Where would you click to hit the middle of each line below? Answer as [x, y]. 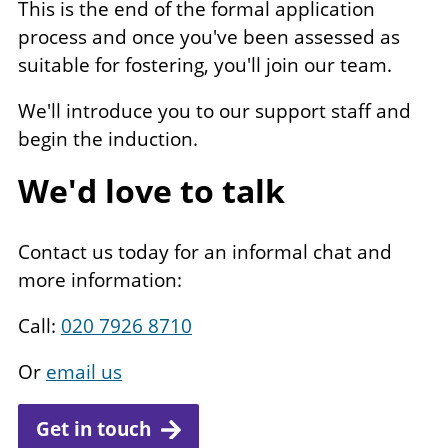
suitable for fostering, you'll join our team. [205, 65]
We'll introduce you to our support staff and [214, 111]
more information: [100, 280]
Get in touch [93, 428]
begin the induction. [108, 139]
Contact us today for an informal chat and [205, 252]
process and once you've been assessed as [209, 37]
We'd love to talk [151, 191]
